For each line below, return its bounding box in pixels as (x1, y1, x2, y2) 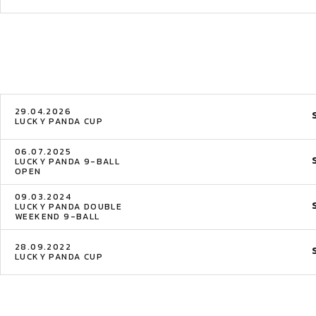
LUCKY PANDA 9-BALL (15, 155, 121, 168)
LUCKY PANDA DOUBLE (15, 200, 123, 213)
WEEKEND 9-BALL (15, 210, 100, 223)
